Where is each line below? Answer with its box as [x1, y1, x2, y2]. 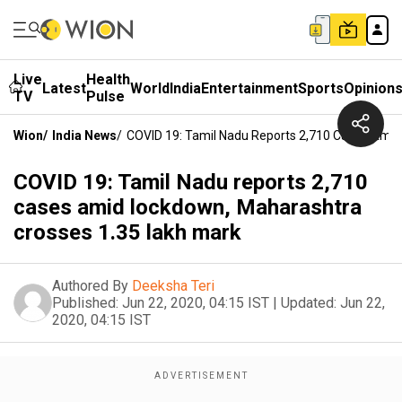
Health [86, 71, 130, 88]
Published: [52, 294, 118, 311]
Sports [298, 79, 344, 97]
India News [52, 128, 117, 143]
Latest [42, 79, 86, 97]
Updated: [281, 294, 336, 311]
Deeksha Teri [132, 277, 214, 294]
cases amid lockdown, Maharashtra [13, 195, 362, 220]
